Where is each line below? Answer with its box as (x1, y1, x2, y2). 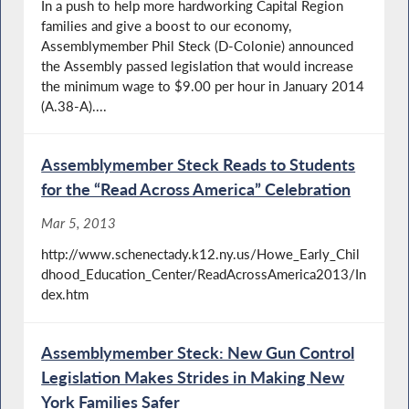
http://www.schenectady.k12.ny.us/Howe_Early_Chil (41, 246, 361, 263)
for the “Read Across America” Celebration (41, 178, 351, 199)
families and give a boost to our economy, (41, 16, 292, 34)
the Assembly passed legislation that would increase (41, 57, 354, 74)
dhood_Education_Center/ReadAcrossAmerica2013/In (41, 266, 367, 283)
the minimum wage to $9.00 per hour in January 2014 (41, 77, 365, 94)
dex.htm (41, 286, 89, 303)
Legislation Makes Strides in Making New (41, 367, 345, 388)
